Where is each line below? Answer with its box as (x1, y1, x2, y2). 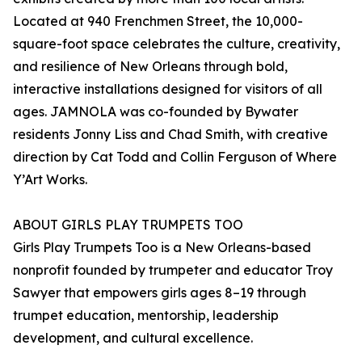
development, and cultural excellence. (13, 330, 253, 347)
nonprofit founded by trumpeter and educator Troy (13, 262, 333, 279)
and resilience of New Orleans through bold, (13, 58, 288, 75)
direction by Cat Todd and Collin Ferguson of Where (13, 149, 337, 166)
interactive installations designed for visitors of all (13, 81, 322, 98)
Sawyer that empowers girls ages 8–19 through (13, 284, 306, 301)
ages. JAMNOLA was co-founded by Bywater (13, 103, 298, 120)
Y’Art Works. (13, 171, 87, 188)
